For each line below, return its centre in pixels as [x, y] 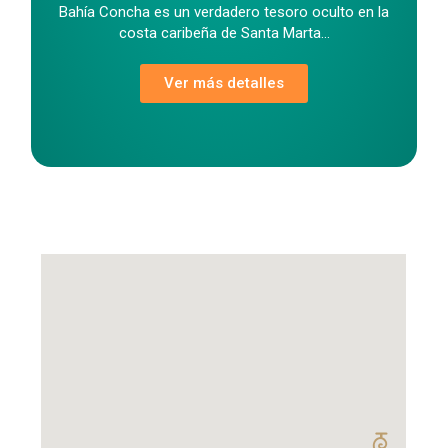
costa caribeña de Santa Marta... [224, 33]
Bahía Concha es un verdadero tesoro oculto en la [224, 12]
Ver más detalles [224, 83]
